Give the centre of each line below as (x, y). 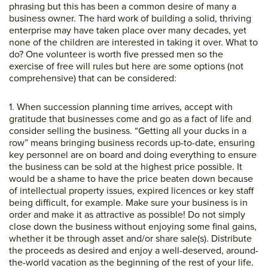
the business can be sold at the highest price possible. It (126, 167)
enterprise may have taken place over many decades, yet (128, 30)
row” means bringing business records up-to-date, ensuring (132, 143)
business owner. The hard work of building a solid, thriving (130, 18)
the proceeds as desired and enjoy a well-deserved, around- (134, 250)
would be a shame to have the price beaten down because (131, 179)
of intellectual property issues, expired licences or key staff (131, 191)
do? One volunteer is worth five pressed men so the (116, 54)
